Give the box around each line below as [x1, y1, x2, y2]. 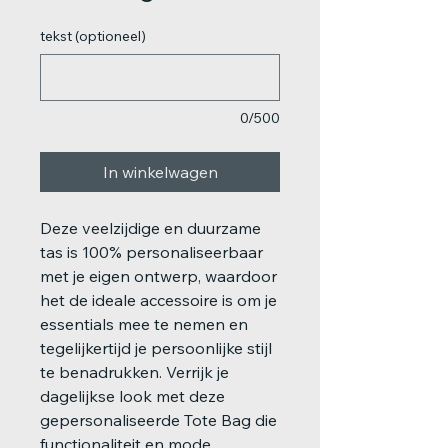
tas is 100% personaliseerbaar [40, 242, 263, 262]
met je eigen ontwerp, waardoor [40, 266, 277, 286]
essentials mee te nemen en [40, 314, 248, 334]
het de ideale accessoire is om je [40, 290, 277, 310]
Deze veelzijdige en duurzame [40, 218, 261, 238]
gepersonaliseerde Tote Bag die [40, 410, 277, 430]
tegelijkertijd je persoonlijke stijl [40, 338, 272, 358]
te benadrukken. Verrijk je [40, 362, 229, 382]
